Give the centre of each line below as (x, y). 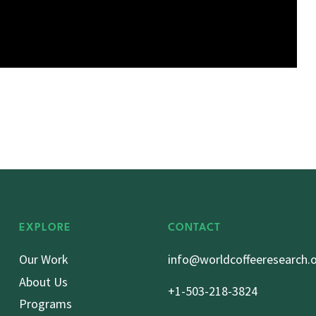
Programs (45, 304)
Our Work (44, 260)
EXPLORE (45, 229)
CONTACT (194, 229)
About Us (43, 281)
